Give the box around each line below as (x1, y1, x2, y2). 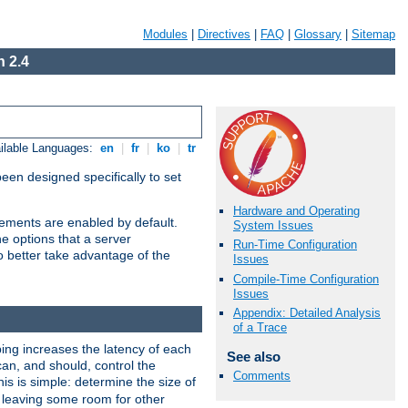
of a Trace (233, 320, 287, 334)
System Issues (233, 219, 313, 233)
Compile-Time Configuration (233, 271, 379, 286)
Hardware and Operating (233, 204, 360, 219)
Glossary (294, 27, 342, 41)
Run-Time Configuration (233, 238, 357, 252)
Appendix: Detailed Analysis (233, 305, 381, 320)
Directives (198, 27, 250, 41)
